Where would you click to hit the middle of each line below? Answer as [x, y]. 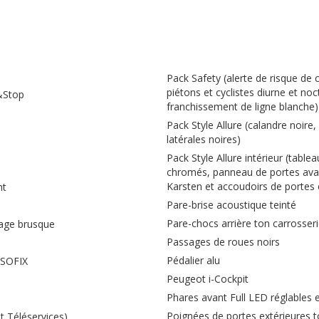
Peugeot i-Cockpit [208, 279]
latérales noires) [204, 139]
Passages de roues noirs [223, 242]
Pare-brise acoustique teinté [231, 205]
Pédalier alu [193, 260]
